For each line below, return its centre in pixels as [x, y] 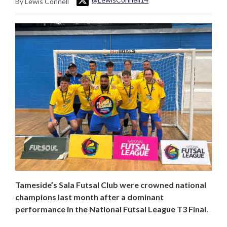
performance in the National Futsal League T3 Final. [112, 209]
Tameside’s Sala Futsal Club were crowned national [111, 184]
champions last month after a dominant [89, 197]
